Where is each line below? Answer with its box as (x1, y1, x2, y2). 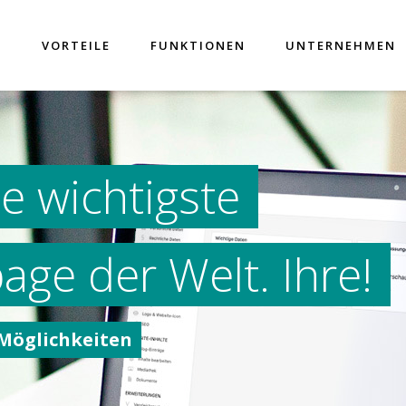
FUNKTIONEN (150, 37, 246, 53)
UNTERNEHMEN (285, 37, 396, 53)
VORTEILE (42, 37, 111, 53)
